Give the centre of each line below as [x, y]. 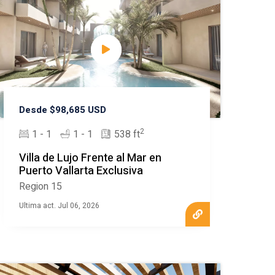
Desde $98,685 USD [63, 110]
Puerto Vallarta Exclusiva [81, 171]
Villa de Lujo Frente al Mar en [91, 158]
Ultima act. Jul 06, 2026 [60, 206]
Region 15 [41, 187]
